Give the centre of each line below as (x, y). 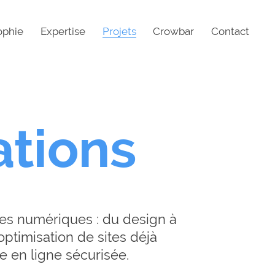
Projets (119, 31)
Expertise (63, 31)
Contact (230, 31)
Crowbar (174, 31)
